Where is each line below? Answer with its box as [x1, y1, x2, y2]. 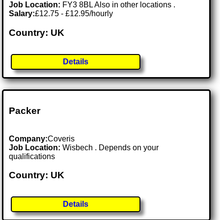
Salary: [9, 9, 35, 18]
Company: [9, 134, 48, 143]
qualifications [9, 152, 55, 161]
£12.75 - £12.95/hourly [35, 9, 113, 18]
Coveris [48, 134, 75, 143]
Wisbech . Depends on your [62, 143, 159, 152]
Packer [9, 105, 41, 116]
